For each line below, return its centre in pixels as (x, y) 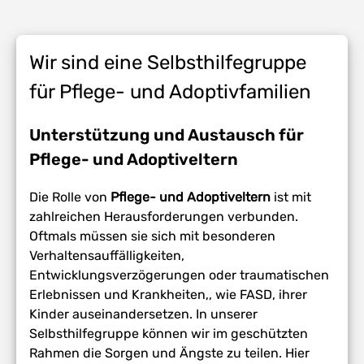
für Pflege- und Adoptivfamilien (171, 92)
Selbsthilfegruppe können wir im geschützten (169, 334)
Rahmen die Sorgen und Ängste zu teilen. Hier (170, 353)
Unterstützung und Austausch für (167, 135)
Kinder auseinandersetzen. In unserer (144, 314)
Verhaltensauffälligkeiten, (107, 256)
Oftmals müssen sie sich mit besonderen (153, 236)
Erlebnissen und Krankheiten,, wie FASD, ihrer (169, 295)
